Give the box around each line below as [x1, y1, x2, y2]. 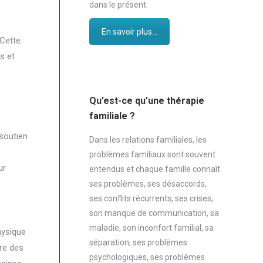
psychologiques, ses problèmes [89, 252, 205, 262]
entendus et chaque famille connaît [89, 164, 220, 174]
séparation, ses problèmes [89, 237, 187, 247]
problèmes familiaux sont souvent [89, 149, 215, 159]
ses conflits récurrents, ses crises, [89, 193, 213, 203]
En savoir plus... [102, 27, 157, 36]
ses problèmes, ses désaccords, [89, 178, 207, 188]
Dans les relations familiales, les [89, 134, 207, 144]
